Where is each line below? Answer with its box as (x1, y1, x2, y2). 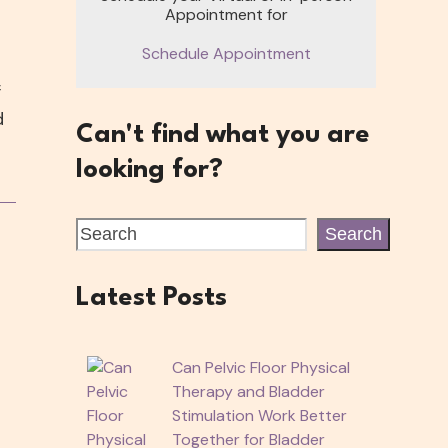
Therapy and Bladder (171, 380, 325, 402)
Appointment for (164, 3, 288, 25)
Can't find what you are (76, 121, 370, 148)
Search (325, 223, 382, 244)
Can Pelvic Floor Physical (171, 356, 350, 378)
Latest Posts (76, 284, 227, 311)
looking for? (76, 156, 223, 183)
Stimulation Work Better (171, 404, 347, 426)
